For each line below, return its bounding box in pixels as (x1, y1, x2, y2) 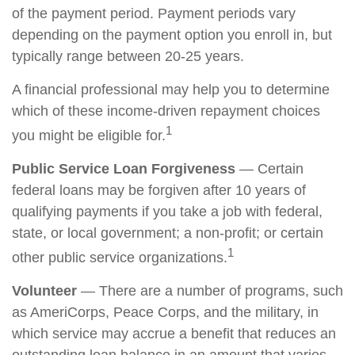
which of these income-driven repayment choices (12, 103, 320, 119)
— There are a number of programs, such (77, 283, 343, 299)
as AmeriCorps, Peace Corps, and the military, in (12, 304, 319, 320)
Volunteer (12, 283, 77, 299)
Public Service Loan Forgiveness (12, 161, 235, 177)
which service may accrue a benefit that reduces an (12, 326, 336, 342)
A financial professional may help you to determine (12, 82, 330, 97)
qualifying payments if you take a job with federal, (12, 204, 323, 219)
